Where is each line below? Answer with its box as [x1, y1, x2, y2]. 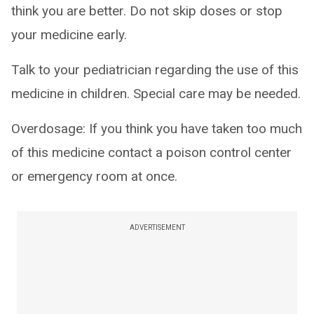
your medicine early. [11, 27, 127, 43]
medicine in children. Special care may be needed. [11, 86, 301, 102]
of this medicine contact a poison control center [11, 144, 292, 161]
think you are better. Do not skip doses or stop [11, 3, 282, 19]
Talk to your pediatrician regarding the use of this [11, 62, 299, 78]
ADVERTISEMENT [129, 224, 185, 231]
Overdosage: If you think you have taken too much [11, 121, 302, 137]
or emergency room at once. [11, 168, 177, 184]
